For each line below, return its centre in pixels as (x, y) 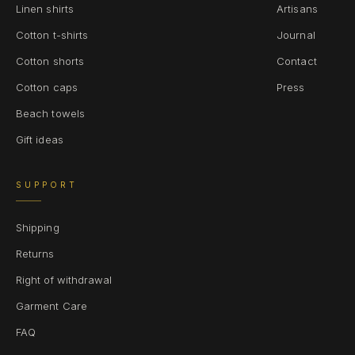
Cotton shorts (50, 61)
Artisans (297, 9)
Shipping (38, 227)
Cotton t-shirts (52, 35)
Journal (296, 35)
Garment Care (52, 306)
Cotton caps (47, 87)
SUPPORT (47, 185)
